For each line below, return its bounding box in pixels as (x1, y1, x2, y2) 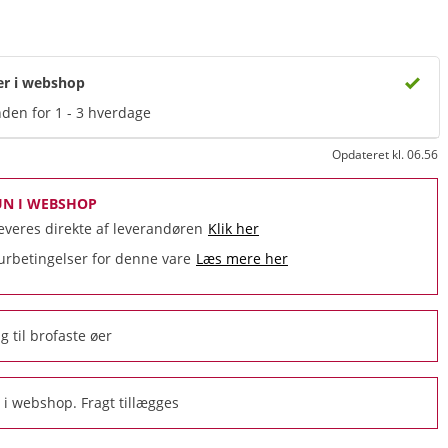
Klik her (208, 219, 259, 238)
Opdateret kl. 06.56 (332, 146, 438, 163)
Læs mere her (196, 249, 288, 268)
